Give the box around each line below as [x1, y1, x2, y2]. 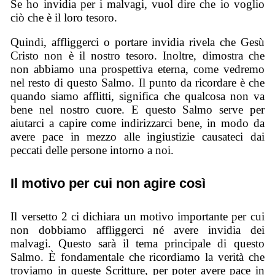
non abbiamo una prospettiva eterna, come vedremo [10, 63, 265, 76]
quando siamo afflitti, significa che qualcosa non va [10, 90, 265, 103]
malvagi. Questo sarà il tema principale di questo [10, 236, 265, 250]
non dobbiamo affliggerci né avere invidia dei [10, 223, 265, 236]
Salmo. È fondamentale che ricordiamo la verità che [10, 250, 265, 263]
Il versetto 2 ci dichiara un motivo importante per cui [10, 209, 265, 223]
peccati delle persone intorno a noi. [10, 144, 174, 157]
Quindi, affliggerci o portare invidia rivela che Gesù [10, 36, 265, 49]
